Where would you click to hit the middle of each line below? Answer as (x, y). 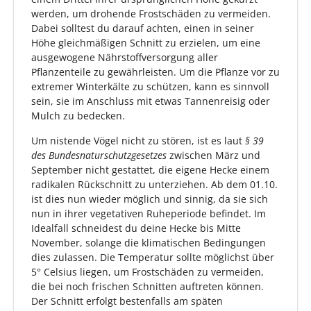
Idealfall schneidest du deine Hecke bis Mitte (136, 228)
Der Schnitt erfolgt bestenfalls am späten (127, 301)
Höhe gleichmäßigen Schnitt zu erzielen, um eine (146, 43)
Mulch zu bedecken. (78, 116)
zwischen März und (213, 155)
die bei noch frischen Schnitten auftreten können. (148, 287)
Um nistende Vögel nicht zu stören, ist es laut (138, 141)
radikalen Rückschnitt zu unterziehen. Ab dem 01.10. (154, 185)
